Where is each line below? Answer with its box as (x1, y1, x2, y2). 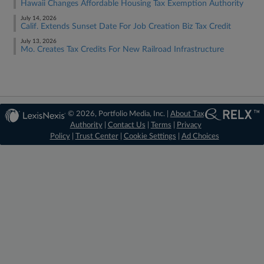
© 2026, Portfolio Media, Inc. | (67, 110, 170, 118)
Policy (49, 133, 70, 140)
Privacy (176, 121, 202, 129)
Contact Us (107, 121, 146, 129)
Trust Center (75, 133, 118, 140)
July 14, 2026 (21, 15, 57, 21)
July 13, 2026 (21, 38, 57, 44)
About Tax (170, 110, 204, 118)
